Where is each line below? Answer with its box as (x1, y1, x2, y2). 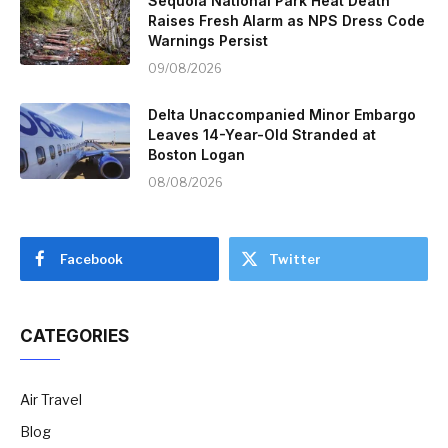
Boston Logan (148, 145, 245, 163)
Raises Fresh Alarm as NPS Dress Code (148, 11, 425, 29)
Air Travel (20, 390, 82, 408)
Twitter (269, 250, 321, 267)
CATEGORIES (20, 325, 129, 346)
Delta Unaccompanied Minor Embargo (148, 105, 416, 123)
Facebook (60, 250, 123, 267)
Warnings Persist (148, 31, 268, 49)
